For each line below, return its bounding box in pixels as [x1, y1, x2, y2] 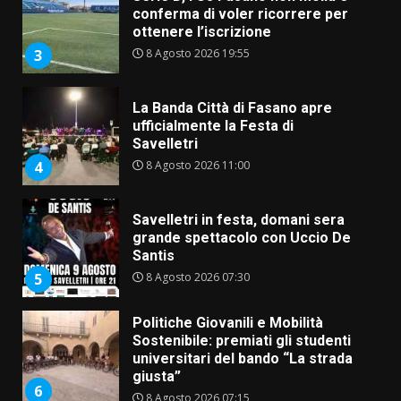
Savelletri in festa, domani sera [132, 210, 345, 228]
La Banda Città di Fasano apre [132, 98, 332, 116]
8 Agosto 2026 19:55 [142, 45, 250, 61]
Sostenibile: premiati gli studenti [132, 331, 351, 349]
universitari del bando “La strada [132, 349, 353, 367]
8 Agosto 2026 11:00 [142, 157, 250, 173]
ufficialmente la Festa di [132, 116, 294, 134]
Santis [132, 246, 175, 264]
